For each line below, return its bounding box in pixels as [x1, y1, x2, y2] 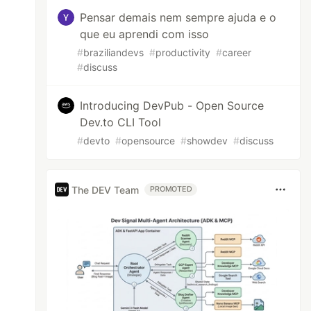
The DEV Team [72, 183, 140, 196]
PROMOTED [150, 185, 192, 194]
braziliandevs [83, 47, 144, 58]
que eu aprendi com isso [80, 27, 210, 41]
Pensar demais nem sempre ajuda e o [80, 10, 277, 24]
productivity [155, 47, 211, 58]
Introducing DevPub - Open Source [80, 99, 264, 112]
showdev [187, 135, 228, 146]
